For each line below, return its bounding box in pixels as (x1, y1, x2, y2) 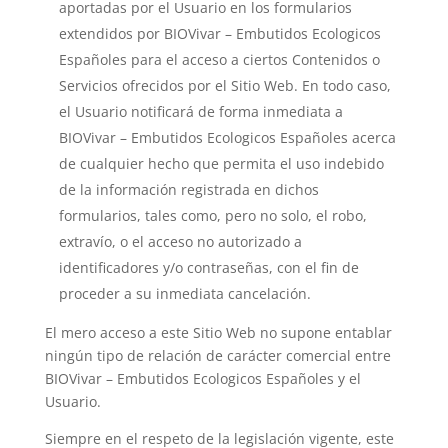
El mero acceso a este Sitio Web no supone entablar (44, 323, 392, 342)
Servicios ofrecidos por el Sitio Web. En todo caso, (58, 76, 391, 95)
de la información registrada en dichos (58, 180, 319, 199)
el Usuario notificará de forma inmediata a (58, 102, 343, 121)
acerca (347, 128, 396, 147)
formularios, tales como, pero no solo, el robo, (58, 206, 367, 225)
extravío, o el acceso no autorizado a (58, 232, 302, 251)
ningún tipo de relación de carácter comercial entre (44, 346, 391, 365)
